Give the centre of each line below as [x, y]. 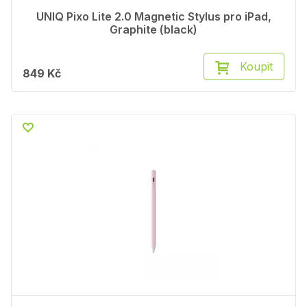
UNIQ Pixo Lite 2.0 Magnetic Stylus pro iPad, [153, 17]
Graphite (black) [153, 30]
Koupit [256, 67]
